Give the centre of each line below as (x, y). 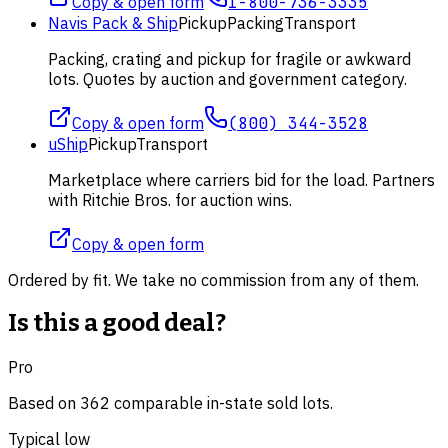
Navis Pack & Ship (113, 22)
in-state (235, 403)
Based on (44, 403)
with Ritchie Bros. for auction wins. (170, 199)
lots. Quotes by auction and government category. (227, 78)
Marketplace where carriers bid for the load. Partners (241, 179)
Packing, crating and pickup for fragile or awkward (229, 58)
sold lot (294, 403)
